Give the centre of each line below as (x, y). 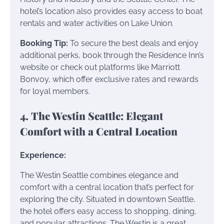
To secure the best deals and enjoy (133, 43)
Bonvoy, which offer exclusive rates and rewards (109, 79)
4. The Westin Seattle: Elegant (91, 116)
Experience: (43, 155)
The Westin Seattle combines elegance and (99, 175)
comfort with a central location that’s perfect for (107, 187)
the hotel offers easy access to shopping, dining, (108, 211)
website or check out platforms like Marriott (100, 67)
